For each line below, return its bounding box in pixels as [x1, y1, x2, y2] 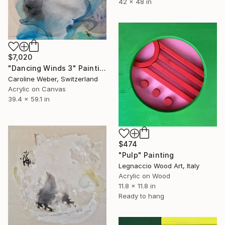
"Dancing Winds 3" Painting [99, 64, 106, 72]
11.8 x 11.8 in [119, 181, 156, 190]
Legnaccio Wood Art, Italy [119, 161, 199, 170]
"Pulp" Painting [119, 150, 174, 159]
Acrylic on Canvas [8, 85, 66, 93]
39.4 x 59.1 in [8, 95, 50, 103]
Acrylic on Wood [119, 171, 170, 180]
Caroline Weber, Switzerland [8, 75, 98, 83]
